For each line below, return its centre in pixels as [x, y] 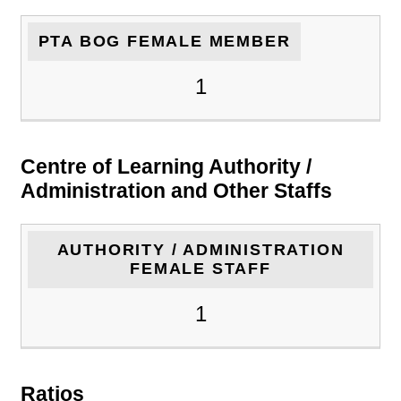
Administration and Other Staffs [176, 190]
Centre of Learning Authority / [166, 166]
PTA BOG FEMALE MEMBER [164, 42]
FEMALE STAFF [200, 269]
